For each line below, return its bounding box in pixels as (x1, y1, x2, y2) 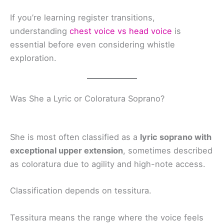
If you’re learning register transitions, (10, 12, 155, 22)
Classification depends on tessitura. (10, 185, 151, 196)
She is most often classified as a (10, 132, 140, 142)
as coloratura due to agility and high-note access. (10, 159, 205, 169)
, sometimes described (123, 145, 212, 156)
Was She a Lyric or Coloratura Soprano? (10, 93, 164, 104)
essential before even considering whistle (10, 39, 175, 49)
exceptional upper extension (10, 145, 123, 156)
